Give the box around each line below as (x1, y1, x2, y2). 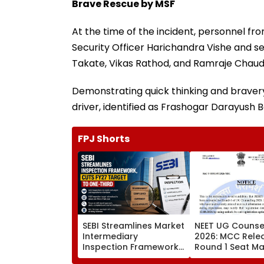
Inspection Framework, (82, 240, 180, 253)
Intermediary (82, 230, 138, 242)
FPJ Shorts (78, 131, 130, 146)
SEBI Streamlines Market (82, 219, 184, 232)
